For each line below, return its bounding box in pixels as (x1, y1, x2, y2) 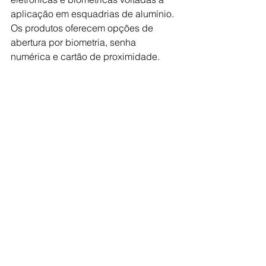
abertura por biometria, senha (11, 36, 138, 48)
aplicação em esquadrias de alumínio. (11, 8, 176, 20)
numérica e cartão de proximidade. (11, 50, 162, 62)
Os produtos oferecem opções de (11, 22, 156, 34)
